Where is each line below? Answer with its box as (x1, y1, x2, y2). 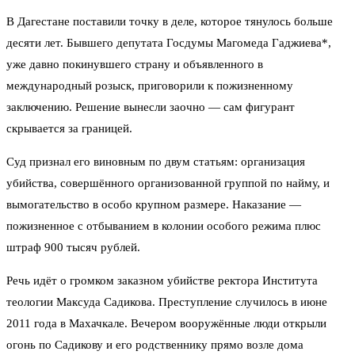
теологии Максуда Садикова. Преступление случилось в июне (6, 296, 327, 309)
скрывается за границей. (6, 122, 132, 136)
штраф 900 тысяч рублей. (6, 241, 140, 254)
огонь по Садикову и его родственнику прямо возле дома (6, 338, 303, 352)
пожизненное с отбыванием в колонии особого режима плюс (6, 219, 321, 233)
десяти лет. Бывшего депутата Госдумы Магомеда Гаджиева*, (6, 36, 331, 50)
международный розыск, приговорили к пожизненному (6, 79, 293, 93)
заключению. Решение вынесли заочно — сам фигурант (6, 101, 295, 114)
